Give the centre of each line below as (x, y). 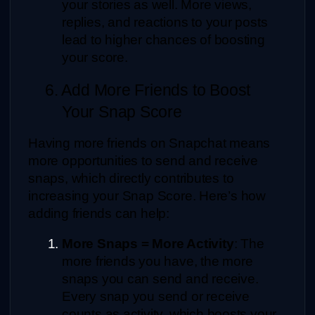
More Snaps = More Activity (148, 243)
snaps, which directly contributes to (131, 178)
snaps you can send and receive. (160, 278)
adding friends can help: (99, 213)
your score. (95, 58)
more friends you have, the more (157, 261)
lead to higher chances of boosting (163, 40)
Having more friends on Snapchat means (149, 143)
